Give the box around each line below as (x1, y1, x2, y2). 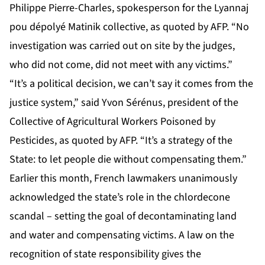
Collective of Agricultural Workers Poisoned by (9, 114, 215, 129)
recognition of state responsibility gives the (9, 246, 201, 261)
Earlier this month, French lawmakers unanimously (9, 170, 237, 186)
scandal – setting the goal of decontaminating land (9, 208, 237, 224)
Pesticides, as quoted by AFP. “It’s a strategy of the (9, 132, 232, 148)
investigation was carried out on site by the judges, (9, 38, 235, 53)
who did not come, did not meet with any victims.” (9, 57, 232, 72)
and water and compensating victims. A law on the (9, 227, 234, 243)
